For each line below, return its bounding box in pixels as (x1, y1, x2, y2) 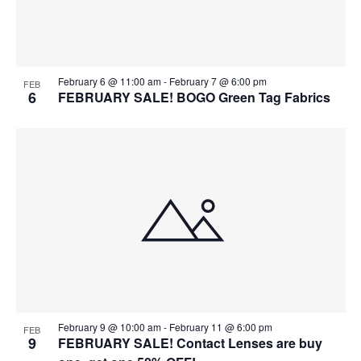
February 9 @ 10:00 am (57, 319, 161, 334)
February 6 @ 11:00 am (57, 74, 161, 89)
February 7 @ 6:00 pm (168, 74, 267, 89)
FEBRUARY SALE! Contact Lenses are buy (57, 333, 322, 352)
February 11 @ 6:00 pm (168, 319, 272, 334)
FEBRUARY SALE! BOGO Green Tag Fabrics (57, 88, 330, 107)
